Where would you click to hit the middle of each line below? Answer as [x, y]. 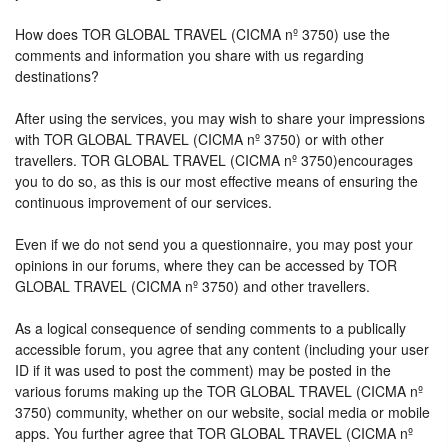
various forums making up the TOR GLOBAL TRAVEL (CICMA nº [219, 391]
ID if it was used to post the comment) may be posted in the [203, 370]
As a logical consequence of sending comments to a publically [210, 328]
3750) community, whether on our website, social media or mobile [222, 412]
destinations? [57, 76]
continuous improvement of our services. [143, 202]
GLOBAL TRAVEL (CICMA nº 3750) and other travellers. [192, 286]
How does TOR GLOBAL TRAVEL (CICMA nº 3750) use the [202, 34]
